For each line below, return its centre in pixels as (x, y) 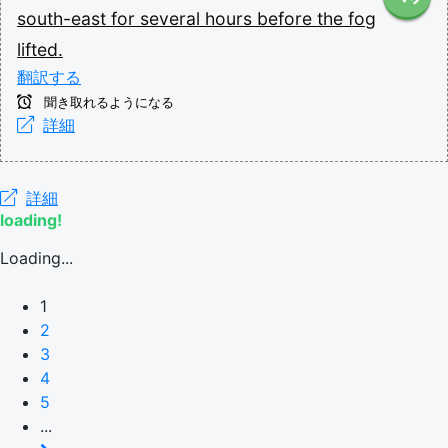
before (287, 18)
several (172, 18)
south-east (64, 18)
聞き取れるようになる (107, 102)
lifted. (40, 49)
